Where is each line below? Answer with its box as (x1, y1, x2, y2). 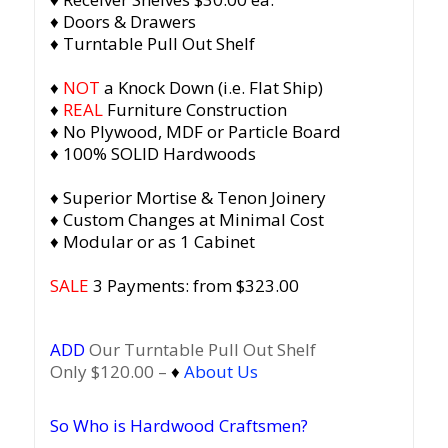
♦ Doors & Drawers (49, 9, 196, 33)
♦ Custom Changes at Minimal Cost (49, 207, 324, 231)
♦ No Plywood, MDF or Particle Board (49, 119, 341, 143)
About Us (183, 359, 258, 383)
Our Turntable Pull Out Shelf (88, 337, 316, 361)
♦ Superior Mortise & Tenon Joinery (49, 185, 326, 209)
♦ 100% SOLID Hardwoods (49, 141, 256, 165)
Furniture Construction (106, 97, 287, 121)
